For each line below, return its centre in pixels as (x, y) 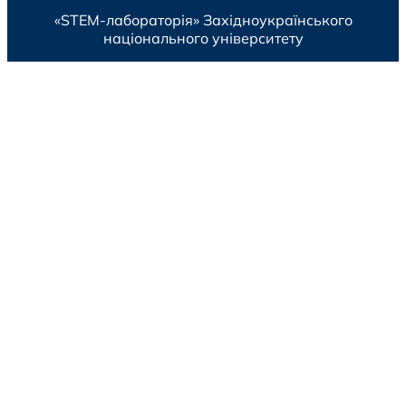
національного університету (203, 38)
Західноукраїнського (277, 19)
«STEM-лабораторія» (126, 19)
